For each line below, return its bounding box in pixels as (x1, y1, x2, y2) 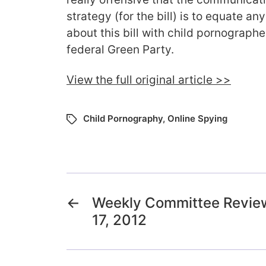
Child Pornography (83, 112, 163, 124)
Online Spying (167, 112, 227, 124)
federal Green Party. (66, 42, 174, 56)
